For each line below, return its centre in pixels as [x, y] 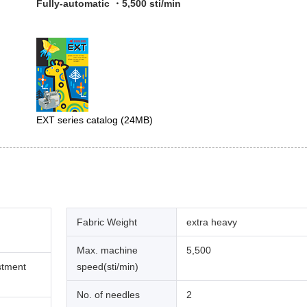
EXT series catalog [78, 120]
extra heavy [212, 222]
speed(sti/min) [108, 266]
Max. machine [107, 250]
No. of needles [108, 294]
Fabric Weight [107, 222]
